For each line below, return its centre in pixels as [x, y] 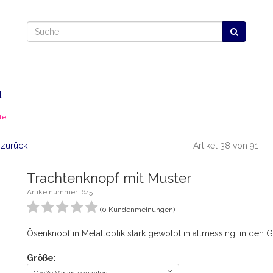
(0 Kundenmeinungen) [137, 210]
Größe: [41, 258]
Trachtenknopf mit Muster [109, 178]
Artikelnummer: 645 [60, 192]
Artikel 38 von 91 [225, 146]
